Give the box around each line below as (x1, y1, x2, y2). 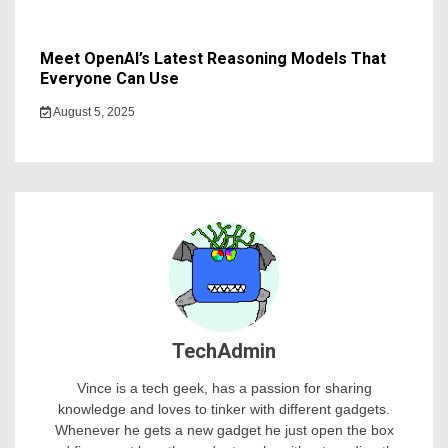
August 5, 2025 (50, 105, 135, 120)
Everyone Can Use (40, 69, 179, 89)
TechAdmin (172, 339, 276, 364)
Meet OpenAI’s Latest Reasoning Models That (40, 49, 386, 69)
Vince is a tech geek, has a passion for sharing (76, 380, 372, 397)
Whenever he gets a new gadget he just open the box (54, 422, 394, 439)
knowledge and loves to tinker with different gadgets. (58, 401, 390, 418)
